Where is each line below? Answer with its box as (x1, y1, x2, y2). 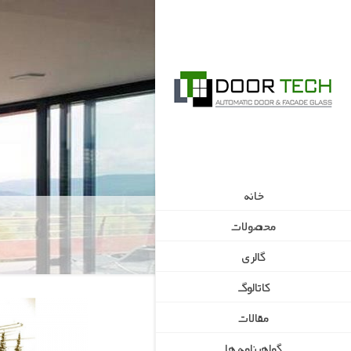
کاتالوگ (237, 279, 270, 295)
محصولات (231, 218, 276, 233)
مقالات (238, 309, 269, 325)
